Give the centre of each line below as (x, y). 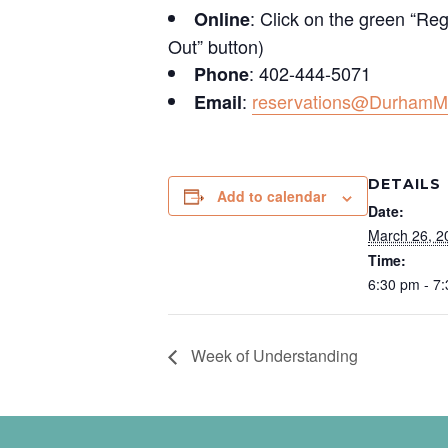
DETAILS (404, 184)
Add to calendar (271, 196)
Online (222, 19)
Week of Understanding (272, 355)
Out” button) (216, 46)
